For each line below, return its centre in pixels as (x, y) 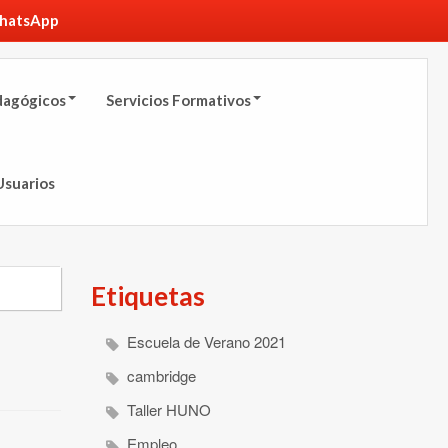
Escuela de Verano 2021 (204, 341)
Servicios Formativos (179, 100)
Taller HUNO (167, 409)
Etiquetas (148, 296)
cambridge (159, 375)
